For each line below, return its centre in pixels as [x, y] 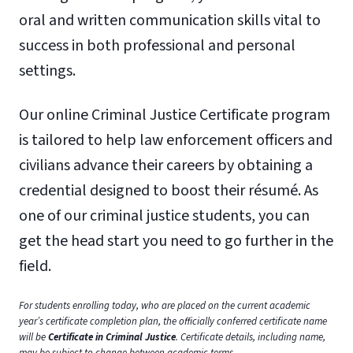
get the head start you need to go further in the [176, 241]
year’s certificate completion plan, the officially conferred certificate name [173, 321]
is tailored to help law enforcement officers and [176, 140]
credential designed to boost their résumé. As [169, 190]
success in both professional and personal [157, 45]
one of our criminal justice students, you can [164, 216]
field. [35, 266]
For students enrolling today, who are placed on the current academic [165, 305]
